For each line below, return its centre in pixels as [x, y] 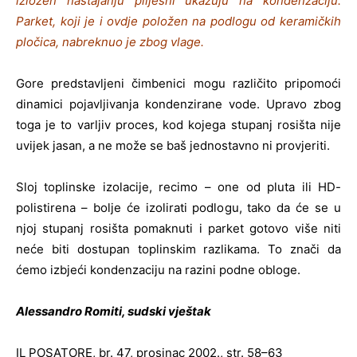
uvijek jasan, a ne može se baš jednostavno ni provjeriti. [173, 145]
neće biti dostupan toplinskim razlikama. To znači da [178, 249]
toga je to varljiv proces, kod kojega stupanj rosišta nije [178, 124]
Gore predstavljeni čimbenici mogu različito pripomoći [178, 83]
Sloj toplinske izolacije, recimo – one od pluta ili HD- [178, 186]
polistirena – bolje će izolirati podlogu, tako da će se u [178, 207]
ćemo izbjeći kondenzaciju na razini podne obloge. [158, 269]
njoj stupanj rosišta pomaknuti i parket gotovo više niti [178, 228]
